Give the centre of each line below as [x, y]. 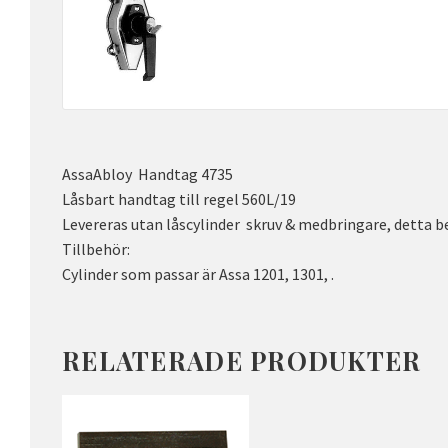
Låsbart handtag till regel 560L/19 [179, 199]
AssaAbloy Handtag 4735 [149, 174]
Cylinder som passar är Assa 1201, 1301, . [198, 274]
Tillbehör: [96, 249]
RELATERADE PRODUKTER [242, 359]
